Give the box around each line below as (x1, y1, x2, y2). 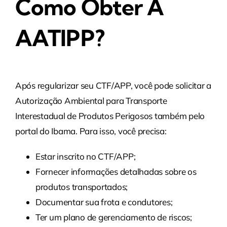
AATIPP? (15, 24, 104, 52)
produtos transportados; (35, 181, 128, 193)
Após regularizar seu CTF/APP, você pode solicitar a (15, 80, 211, 91)
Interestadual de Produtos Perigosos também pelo (15, 110, 205, 122)
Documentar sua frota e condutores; (35, 197, 173, 208)
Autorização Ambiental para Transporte (15, 95, 167, 106)
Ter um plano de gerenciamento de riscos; (35, 212, 192, 223)
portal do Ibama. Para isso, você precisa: (15, 126, 167, 137)
